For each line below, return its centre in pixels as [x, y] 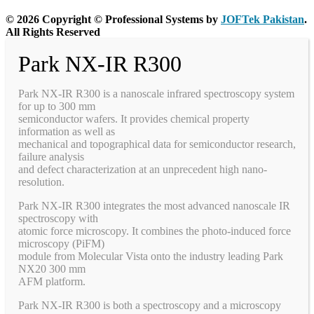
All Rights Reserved [53, 32]
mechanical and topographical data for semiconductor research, [157, 144]
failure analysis [51, 156]
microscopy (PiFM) [61, 243]
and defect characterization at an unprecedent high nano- [143, 169]
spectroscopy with [58, 218]
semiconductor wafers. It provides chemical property [134, 118]
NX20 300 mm [52, 268]
